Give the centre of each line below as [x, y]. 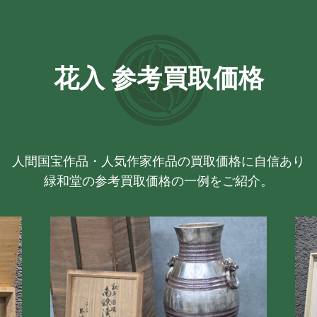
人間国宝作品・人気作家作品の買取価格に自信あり [158, 161]
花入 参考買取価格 [158, 79]
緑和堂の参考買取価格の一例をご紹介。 [158, 181]
